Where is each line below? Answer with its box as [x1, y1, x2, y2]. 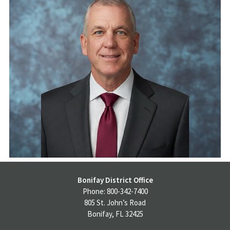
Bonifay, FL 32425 [87, 208, 143, 219]
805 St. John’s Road [84, 197, 146, 207]
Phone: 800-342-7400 [82, 186, 148, 196]
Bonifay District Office [77, 175, 153, 185]
